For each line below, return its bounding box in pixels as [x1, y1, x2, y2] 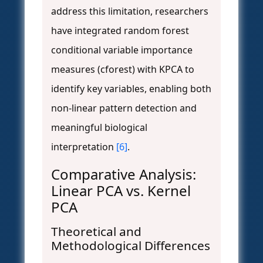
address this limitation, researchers [51, 5, 208, 18]
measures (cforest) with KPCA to [51, 63, 194, 76]
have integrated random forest [51, 24, 189, 38]
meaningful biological [51, 121, 147, 134]
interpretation [51, 140, 116, 154]
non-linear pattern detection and [51, 102, 197, 115]
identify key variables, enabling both [51, 82, 211, 96]
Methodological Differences [51, 237, 210, 254]
